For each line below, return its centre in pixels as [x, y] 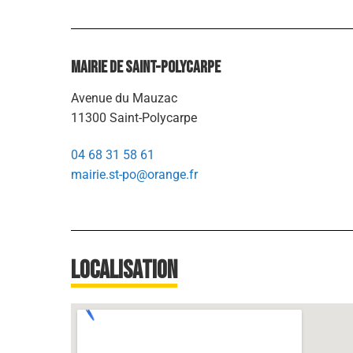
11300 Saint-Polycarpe [134, 117]
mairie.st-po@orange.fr [134, 175]
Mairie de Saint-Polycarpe [146, 67]
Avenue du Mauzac [124, 98]
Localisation [124, 270]
